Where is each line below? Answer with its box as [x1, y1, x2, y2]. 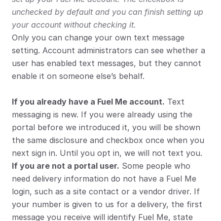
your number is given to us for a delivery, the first [12, 199, 202, 209]
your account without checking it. [12, 20, 136, 30]
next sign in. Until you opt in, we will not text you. [12, 148, 202, 158]
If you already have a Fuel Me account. [12, 97, 165, 107]
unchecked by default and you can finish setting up [12, 7, 203, 17]
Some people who [119, 161, 190, 171]
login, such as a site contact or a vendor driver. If [12, 186, 200, 196]
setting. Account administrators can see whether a [12, 45, 205, 55]
